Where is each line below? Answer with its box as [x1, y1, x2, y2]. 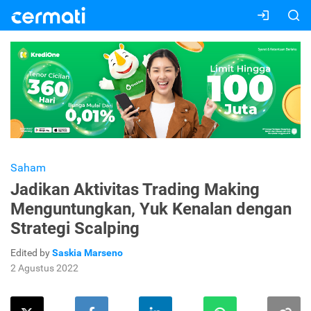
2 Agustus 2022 [10, 262, 78, 274]
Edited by [10, 247, 52, 259]
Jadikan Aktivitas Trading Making [10, 180, 260, 200]
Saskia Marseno [52, 247, 123, 259]
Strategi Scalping [10, 219, 140, 239]
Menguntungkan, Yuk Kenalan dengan [10, 199, 292, 219]
